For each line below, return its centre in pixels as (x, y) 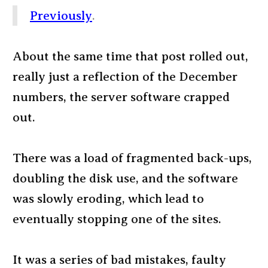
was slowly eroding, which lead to (108, 199)
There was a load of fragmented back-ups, (132, 158)
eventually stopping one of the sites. (117, 219)
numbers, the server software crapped (121, 97)
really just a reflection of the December (125, 77)
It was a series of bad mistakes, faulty (119, 260)
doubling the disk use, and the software (125, 178)
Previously (61, 16)
